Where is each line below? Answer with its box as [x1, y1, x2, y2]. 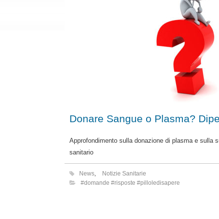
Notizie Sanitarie [102, 170, 146, 177]
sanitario [69, 149, 93, 156]
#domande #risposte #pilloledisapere [81, 179, 180, 186]
